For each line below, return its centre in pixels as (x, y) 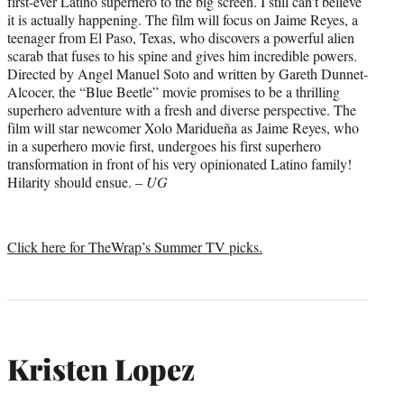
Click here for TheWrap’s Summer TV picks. (135, 246)
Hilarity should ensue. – (77, 181)
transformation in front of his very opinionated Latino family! (179, 163)
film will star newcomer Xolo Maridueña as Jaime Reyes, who (183, 127)
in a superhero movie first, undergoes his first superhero (164, 145)
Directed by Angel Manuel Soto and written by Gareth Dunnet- (188, 73)
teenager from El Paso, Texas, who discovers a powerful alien (181, 37)
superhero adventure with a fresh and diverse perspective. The (182, 109)
